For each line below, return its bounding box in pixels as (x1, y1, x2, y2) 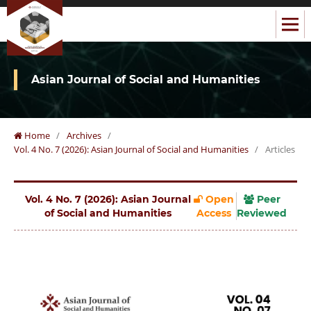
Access (196, 206, 232, 219)
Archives (66, 128, 101, 142)
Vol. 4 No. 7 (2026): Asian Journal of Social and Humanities (13, 142, 249, 155)
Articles (264, 142, 295, 155)
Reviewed (237, 206, 287, 219)
